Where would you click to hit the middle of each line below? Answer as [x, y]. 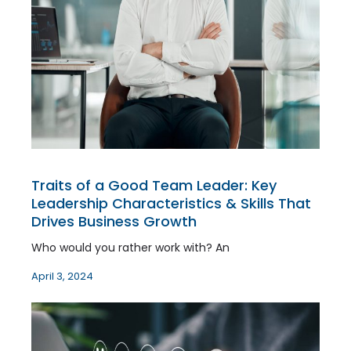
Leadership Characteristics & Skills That [171, 203]
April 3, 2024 [62, 276]
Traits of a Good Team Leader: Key [154, 185]
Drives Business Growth [114, 221]
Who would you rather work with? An [130, 247]
